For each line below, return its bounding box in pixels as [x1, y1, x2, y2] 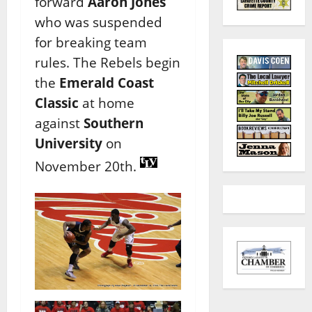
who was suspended [35, 13, 162, 31]
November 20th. [35, 157, 140, 174]
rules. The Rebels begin [35, 53, 180, 71]
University [35, 134, 102, 152]
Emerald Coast [59, 73, 154, 91]
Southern [84, 114, 143, 132]
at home [79, 93, 134, 111]
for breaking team [35, 33, 147, 51]
